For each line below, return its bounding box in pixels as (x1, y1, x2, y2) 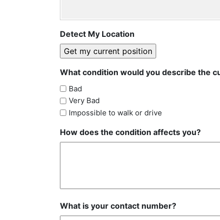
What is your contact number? (60, 200, 176, 211)
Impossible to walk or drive (69, 108, 162, 117)
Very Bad (69, 96, 100, 106)
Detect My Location (60, 29, 135, 39)
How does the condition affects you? (60, 127, 201, 137)
